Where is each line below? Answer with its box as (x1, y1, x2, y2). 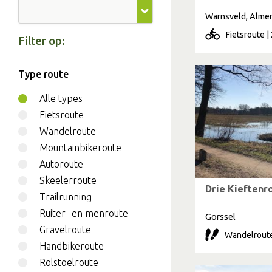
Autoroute (39, 158, 83, 170)
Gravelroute (39, 224, 91, 236)
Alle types (39, 93, 83, 104)
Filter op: (18, 35, 65, 48)
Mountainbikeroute (39, 142, 121, 154)
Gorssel (205, 212, 236, 222)
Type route (18, 69, 69, 80)
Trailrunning (39, 191, 92, 203)
